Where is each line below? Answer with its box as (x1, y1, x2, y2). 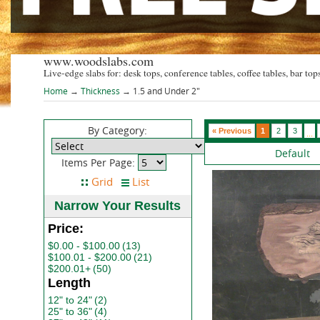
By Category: (88, 124, 148, 137)
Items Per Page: (61, 156, 139, 169)
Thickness (80, 85, 120, 96)
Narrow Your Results (54, 199, 181, 213)
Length (47, 276, 91, 290)
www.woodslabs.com (43, 52, 154, 69)
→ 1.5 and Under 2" (119, 85, 200, 96)
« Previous (211, 126, 251, 135)
